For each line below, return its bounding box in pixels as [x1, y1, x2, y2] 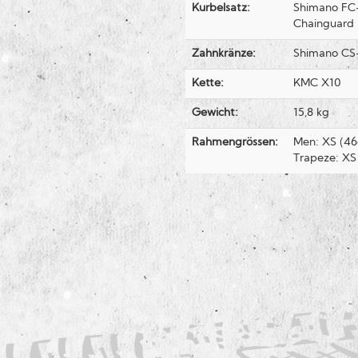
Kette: [191, 78, 224, 90]
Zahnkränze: [191, 48, 256, 61]
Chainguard [292, 18, 354, 31]
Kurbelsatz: [191, 2, 250, 15]
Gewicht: [191, 107, 238, 120]
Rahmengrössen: [191, 137, 278, 149]
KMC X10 [292, 78, 341, 90]
